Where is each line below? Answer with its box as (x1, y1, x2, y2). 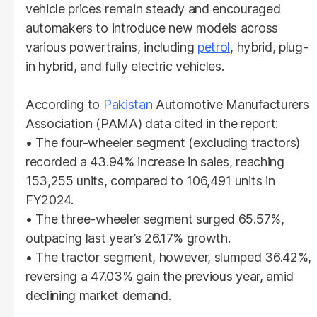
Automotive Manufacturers (152, 96, 309, 112)
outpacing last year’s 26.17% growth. (25, 230, 231, 246)
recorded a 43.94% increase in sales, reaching (25, 154, 284, 169)
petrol (197, 39, 231, 54)
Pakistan (103, 96, 153, 112)
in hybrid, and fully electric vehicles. (25, 58, 224, 74)
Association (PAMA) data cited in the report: (25, 115, 278, 131)
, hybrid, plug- (230, 39, 309, 54)
